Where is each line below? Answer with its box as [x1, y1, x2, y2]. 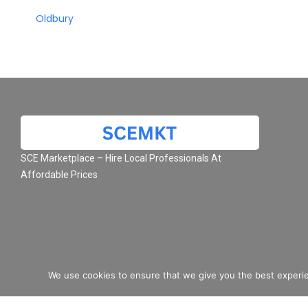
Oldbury [36, 12, 74, 25]
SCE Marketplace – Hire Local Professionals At [21, 153, 221, 164]
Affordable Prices [21, 169, 98, 180]
